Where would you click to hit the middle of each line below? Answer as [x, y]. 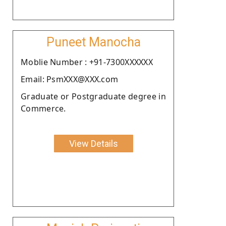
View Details [93, 143]
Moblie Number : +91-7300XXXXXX [87, 62]
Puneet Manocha [93, 42]
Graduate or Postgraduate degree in [93, 96]
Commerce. [43, 108]
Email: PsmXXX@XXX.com [70, 79]
